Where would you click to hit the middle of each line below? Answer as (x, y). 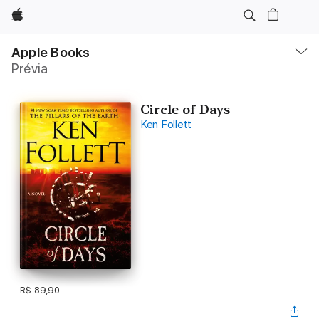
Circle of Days (185, 109)
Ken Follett (166, 125)
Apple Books (51, 52)
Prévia (30, 69)
